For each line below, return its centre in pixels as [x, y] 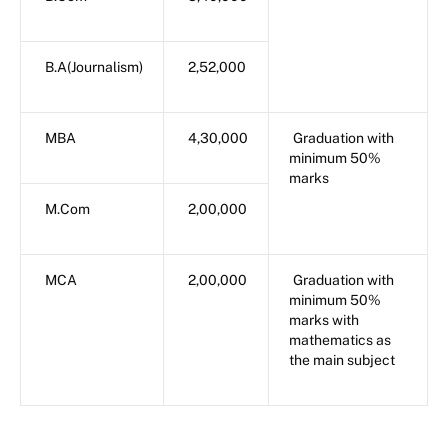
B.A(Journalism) [94, 66]
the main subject [342, 359]
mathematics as [340, 339]
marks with [324, 319]
